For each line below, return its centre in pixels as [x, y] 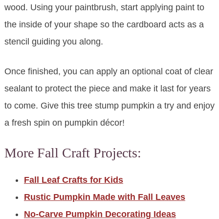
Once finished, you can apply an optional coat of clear [109, 72]
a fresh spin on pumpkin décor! [64, 123]
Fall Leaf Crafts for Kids [73, 180]
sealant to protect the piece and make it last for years [107, 89]
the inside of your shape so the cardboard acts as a [104, 25]
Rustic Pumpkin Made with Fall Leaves [104, 197]
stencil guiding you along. [54, 42]
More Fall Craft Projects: [73, 153]
